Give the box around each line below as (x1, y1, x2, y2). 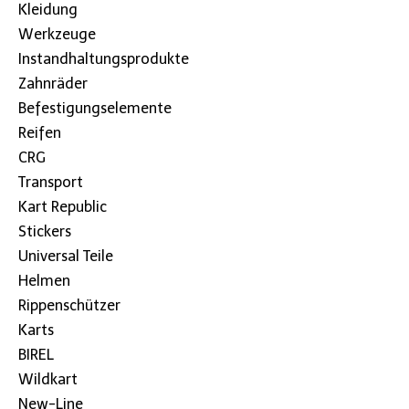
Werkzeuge (18, 25, 96, 43)
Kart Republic (18, 197, 107, 215)
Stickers (18, 222, 71, 240)
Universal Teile (18, 246, 113, 265)
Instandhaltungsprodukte (18, 49, 189, 68)
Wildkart (18, 370, 78, 388)
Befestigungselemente (18, 99, 172, 117)
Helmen (18, 271, 70, 289)
